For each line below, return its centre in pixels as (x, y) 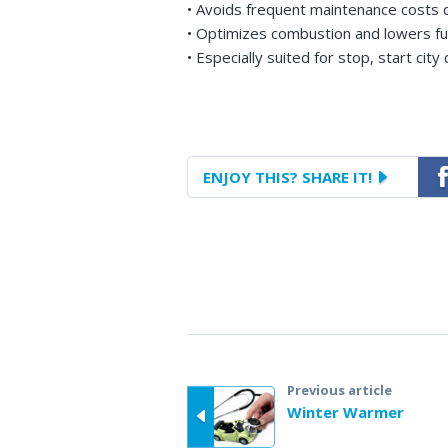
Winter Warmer (345, 411)
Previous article (339, 389)
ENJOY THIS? (250, 176)
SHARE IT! (335, 176)
